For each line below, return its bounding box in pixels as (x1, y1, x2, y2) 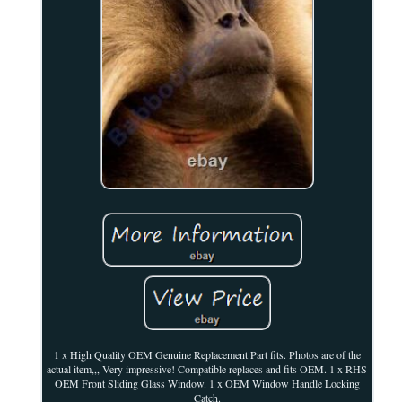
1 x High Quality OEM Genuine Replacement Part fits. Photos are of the (53, 346, 361, 362)
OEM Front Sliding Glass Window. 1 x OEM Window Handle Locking (54, 375, 360, 390)
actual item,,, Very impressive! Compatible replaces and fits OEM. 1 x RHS (47, 361, 368, 376)
